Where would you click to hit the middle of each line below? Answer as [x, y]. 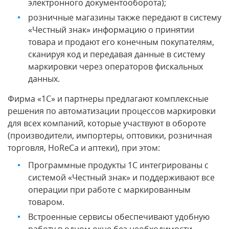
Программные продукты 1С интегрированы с [118, 165]
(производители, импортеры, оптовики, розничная [110, 135]
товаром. [46, 202]
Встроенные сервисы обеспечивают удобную [119, 216]
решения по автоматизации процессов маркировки [112, 111]
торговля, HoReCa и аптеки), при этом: [84, 147]
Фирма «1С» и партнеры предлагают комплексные [108, 98]
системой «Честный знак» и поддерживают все [121, 177]
